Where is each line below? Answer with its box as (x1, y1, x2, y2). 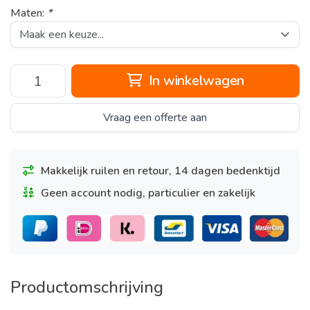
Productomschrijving (10, 275, 163, 298)
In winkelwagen (145, 71, 244, 90)
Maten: (10, 6, 47, 21)
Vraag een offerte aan (103, 110, 207, 125)
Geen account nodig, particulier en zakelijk (41, 185, 255, 201)
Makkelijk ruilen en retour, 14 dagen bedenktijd (41, 163, 280, 179)
